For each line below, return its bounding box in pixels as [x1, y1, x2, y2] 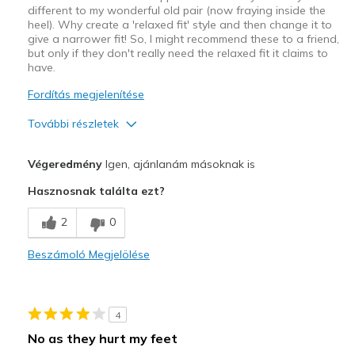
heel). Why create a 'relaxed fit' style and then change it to [27, 17, 332, 32]
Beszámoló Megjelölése [27, 246, 150, 261]
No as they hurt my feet [27, 330, 177, 346]
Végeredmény [27, 156, 102, 171]
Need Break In [31, 257, 99, 270]
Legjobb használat [27, 321, 132, 336]
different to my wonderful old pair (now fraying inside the [27, 2, 326, 17]
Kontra [27, 233, 67, 248]
